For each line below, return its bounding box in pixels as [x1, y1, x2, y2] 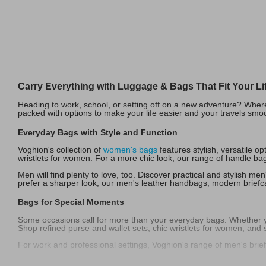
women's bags [103, 144, 157, 154]
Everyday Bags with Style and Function [18, 127, 178, 137]
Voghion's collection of [18, 144, 103, 154]
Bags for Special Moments [18, 197, 124, 207]
